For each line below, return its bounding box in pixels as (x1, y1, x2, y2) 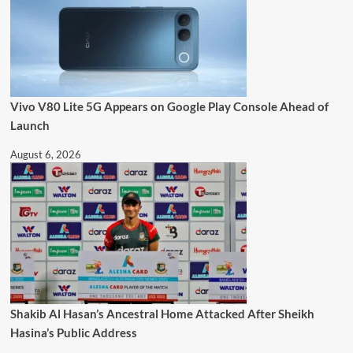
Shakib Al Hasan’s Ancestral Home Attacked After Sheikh (9, 306, 314, 321)
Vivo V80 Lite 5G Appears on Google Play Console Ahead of (9, 98, 329, 113)
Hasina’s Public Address (9, 325, 137, 340)
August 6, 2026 (9, 147, 81, 161)
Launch (9, 117, 50, 132)
